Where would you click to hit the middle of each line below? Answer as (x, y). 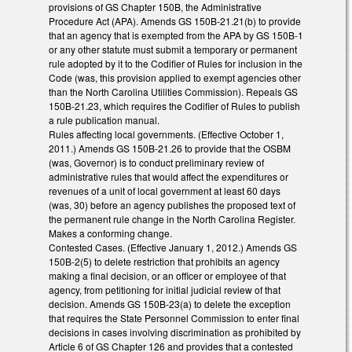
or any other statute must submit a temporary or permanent (173, 49)
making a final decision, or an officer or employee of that (167, 276)
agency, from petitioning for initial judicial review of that (165, 290)
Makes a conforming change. (110, 233)
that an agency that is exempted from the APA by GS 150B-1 (176, 35)
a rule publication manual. (104, 120)
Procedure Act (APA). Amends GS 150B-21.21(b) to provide (175, 21)
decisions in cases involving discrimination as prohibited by (175, 332)
